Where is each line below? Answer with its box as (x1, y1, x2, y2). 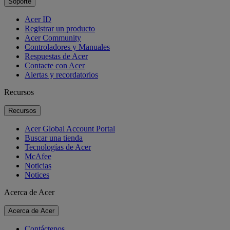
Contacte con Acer (25, 61, 85, 70)
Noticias (25, 161, 51, 170)
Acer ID (25, 14, 51, 24)
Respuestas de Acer (25, 51, 88, 61)
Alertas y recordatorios (25, 70, 98, 79)
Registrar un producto (25, 24, 95, 33)
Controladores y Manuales (25, 42, 110, 51)
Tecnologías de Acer (25, 142, 91, 151)
